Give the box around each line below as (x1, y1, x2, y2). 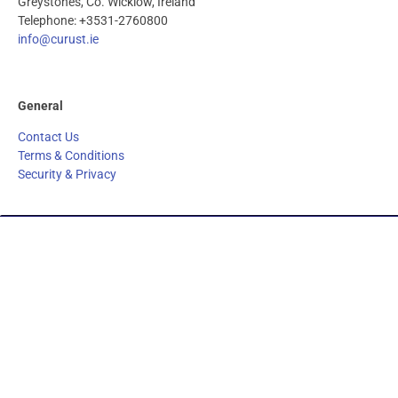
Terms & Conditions (18, 148, 124, 163)
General (18, 98, 63, 113)
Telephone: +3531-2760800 (18, 12, 168, 28)
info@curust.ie (18, 31, 99, 46)
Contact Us (18, 130, 79, 145)
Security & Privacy (18, 167, 116, 182)
